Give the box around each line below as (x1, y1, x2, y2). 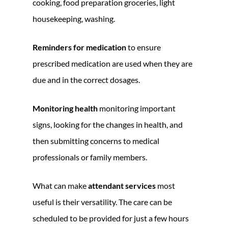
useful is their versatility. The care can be (33, 196, 172, 207)
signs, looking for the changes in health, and (33, 119, 183, 129)
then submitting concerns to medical (33, 135, 159, 146)
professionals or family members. (33, 152, 147, 162)
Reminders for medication (33, 42, 126, 52)
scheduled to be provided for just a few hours (33, 213, 189, 223)
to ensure (126, 42, 161, 52)
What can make (33, 180, 88, 190)
